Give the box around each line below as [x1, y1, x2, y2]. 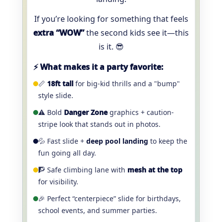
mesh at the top [127, 165, 182, 174]
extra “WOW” [33, 27, 84, 38]
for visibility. [38, 177, 78, 186]
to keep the [150, 136, 187, 146]
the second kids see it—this [84, 27, 189, 38]
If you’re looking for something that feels [34, 13, 188, 24]
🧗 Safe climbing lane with [38, 165, 127, 174]
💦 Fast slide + [38, 136, 86, 146]
